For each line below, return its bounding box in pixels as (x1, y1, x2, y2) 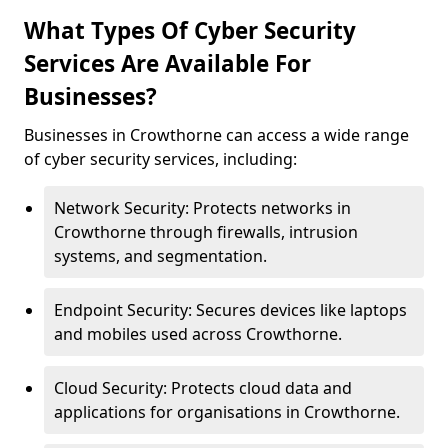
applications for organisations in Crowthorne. (54, 401, 400, 423)
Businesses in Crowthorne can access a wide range (24, 124, 409, 146)
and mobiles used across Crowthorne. (54, 323, 342, 345)
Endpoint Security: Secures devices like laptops (54, 299, 407, 321)
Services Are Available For (24, 48, 311, 79)
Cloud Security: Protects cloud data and (54, 377, 352, 399)
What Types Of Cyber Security (24, 15, 356, 46)
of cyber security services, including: (24, 148, 297, 170)
